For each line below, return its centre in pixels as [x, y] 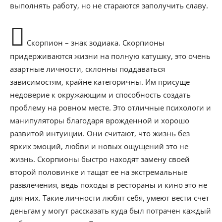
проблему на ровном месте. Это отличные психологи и [111, 108]
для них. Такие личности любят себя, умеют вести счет [110, 198]
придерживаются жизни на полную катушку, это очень [110, 56]
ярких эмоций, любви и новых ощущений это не [99, 146]
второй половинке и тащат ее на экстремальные [99, 172]
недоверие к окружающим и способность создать [100, 95]
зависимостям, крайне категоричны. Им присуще [100, 82]
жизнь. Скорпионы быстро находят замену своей [100, 159]
